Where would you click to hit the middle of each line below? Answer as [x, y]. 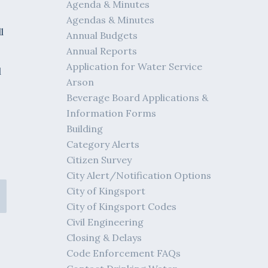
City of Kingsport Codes [122, 206]
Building [85, 129]
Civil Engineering [105, 222]
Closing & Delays [104, 237]
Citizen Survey [99, 160]
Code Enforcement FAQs [124, 253]
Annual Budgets [102, 35]
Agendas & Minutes [111, 20]
